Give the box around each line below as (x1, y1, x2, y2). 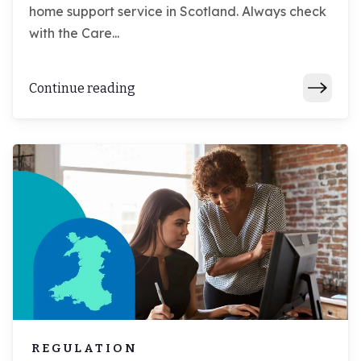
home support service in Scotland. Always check (29, 3, 326, 20)
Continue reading (29, 80, 135, 96)
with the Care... (29, 25, 119, 42)
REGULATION (31, 340, 138, 355)
